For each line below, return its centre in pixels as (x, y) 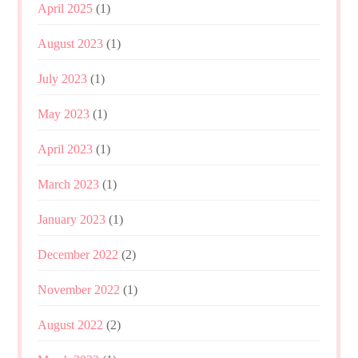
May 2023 (64, 113)
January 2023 (72, 219)
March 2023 (69, 184)
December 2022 (78, 254)
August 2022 (71, 324)
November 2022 (79, 289)
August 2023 (71, 43)
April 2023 (66, 149)
